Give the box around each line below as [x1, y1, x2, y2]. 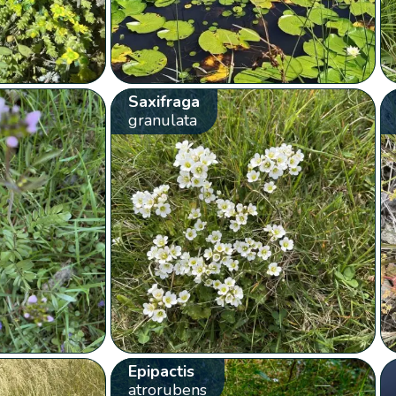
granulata [127, 109, 197, 131]
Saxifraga [127, 90, 200, 112]
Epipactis [127, 360, 194, 382]
